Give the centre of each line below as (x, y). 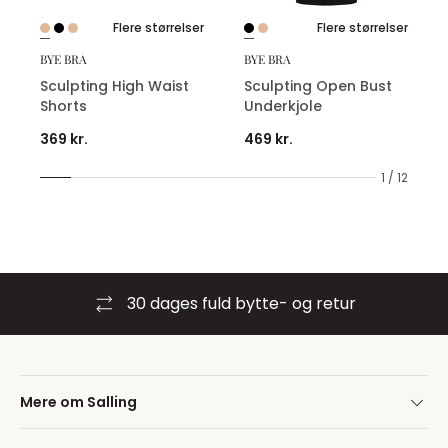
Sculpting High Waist (114, 85)
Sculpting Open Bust (318, 85)
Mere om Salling (78, 401)
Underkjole (283, 105)
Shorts (63, 105)
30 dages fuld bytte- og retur (241, 303)
